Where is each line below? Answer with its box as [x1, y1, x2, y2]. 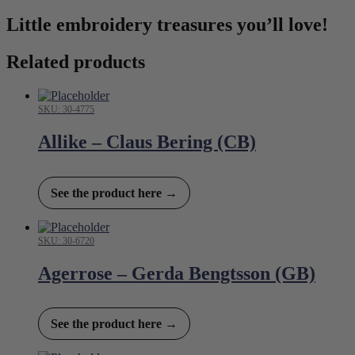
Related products [6, 51, 145, 72]
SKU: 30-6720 [38, 235, 94, 246]
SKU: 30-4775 [38, 103, 94, 115]
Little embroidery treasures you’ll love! [6, 14, 328, 36]
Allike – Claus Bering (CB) [38, 131, 256, 152]
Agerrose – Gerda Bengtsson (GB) [38, 262, 315, 284]
